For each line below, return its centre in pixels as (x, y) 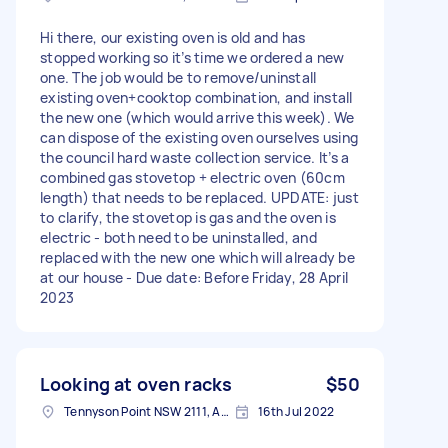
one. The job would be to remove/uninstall (178, 77)
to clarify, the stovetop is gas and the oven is (188, 217)
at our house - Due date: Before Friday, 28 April (194, 277)
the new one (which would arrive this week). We (197, 117)
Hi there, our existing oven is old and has (173, 37)
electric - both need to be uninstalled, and (178, 237)
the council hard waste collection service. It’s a (195, 157)
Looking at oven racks (136, 383)
